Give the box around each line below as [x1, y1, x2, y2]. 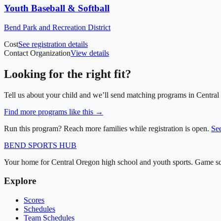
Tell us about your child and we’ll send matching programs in [4, 90, 196, 99]
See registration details [18, 39, 88, 48]
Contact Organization [4, 48, 71, 57]
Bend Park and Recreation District [4, 23, 110, 32]
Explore [4, 176, 36, 186]
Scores [24, 196, 44, 205]
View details [71, 48, 109, 57]
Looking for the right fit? [4, 67, 131, 80]
